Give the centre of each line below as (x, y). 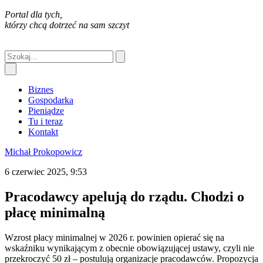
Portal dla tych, (33, 14)
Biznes (41, 90)
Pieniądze (46, 111)
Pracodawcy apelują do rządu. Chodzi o (124, 196)
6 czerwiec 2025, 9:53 (46, 172)
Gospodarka (51, 100)
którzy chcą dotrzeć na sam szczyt (67, 25)
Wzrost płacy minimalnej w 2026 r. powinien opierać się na (114, 237)
